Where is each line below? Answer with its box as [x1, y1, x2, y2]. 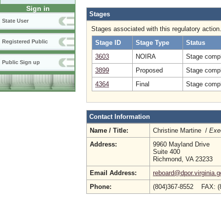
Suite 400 [153, 148, 180, 155]
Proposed [136, 67, 163, 74]
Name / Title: [90, 127, 128, 134]
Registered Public [2, 38, 48, 45]
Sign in [26, 4, 50, 13]
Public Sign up [2, 59, 40, 66]
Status [186, 39, 205, 46]
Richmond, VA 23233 [153, 155, 213, 163]
